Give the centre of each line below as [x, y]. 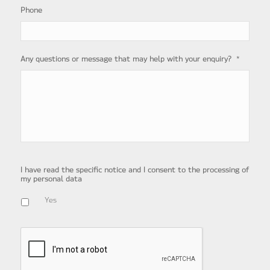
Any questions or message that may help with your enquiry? [126, 59]
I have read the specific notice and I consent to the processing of [134, 170]
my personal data [51, 179]
